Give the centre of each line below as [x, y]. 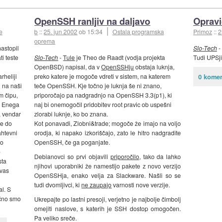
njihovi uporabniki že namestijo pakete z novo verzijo [108, 166]
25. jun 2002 [61, 31]
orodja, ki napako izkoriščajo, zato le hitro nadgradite [108, 133]
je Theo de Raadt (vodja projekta [120, 57]
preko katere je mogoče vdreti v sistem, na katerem [103, 76]
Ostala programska [138, 31]
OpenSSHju [118, 67]
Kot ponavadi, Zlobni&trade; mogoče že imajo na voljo [108, 123]
